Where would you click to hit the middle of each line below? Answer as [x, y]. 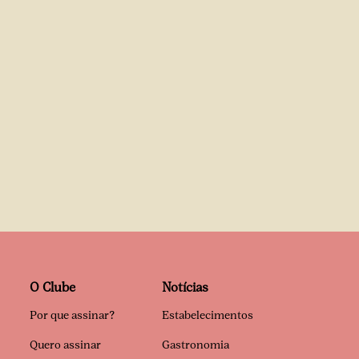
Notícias [185, 287]
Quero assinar [65, 345]
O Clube [52, 287]
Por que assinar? [72, 315]
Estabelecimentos [208, 315]
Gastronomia [196, 345]
